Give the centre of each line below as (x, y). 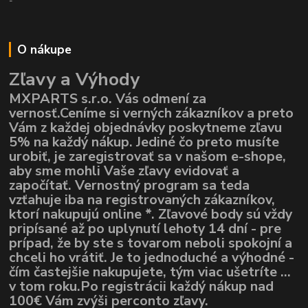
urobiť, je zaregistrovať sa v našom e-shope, (148, 157)
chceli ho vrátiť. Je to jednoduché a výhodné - (152, 258)
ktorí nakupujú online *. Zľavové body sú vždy (151, 214)
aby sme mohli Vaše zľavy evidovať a (124, 171)
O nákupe (44, 50)
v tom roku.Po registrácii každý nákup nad (142, 287)
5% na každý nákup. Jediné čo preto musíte (144, 142)
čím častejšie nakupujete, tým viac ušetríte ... (150, 272)
